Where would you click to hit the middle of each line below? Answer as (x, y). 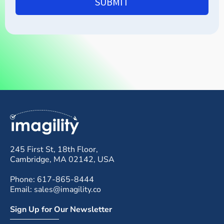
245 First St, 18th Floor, (54, 149)
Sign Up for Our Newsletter (61, 209)
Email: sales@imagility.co (55, 189)
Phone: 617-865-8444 (52, 179)
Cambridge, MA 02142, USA (62, 159)
